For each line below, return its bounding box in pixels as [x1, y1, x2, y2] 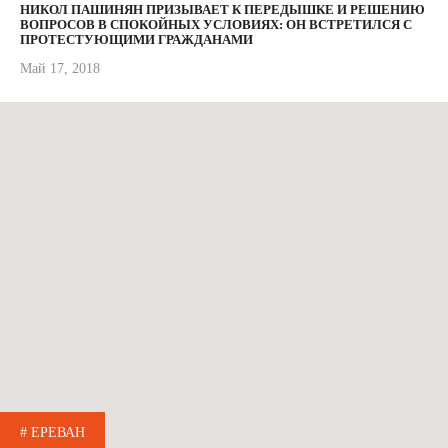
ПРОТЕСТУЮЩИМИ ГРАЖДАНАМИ [20, 31, 253, 47]
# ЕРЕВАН [20, 424, 85, 440]
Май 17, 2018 [20, 60, 100, 76]
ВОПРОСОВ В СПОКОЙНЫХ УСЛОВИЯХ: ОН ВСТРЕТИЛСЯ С [20, 16, 412, 32]
